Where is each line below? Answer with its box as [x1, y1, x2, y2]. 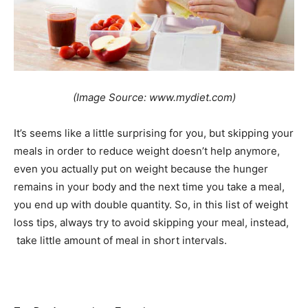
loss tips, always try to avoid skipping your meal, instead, [14, 215, 289, 229]
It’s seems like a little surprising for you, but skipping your [14, 126, 294, 140]
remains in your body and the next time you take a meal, [14, 179, 285, 193]
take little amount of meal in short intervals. [14, 233, 227, 247]
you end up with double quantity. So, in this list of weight [14, 197, 288, 211]
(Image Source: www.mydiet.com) [72, 90, 236, 104]
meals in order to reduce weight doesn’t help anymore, [14, 144, 280, 157]
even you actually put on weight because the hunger [14, 162, 268, 175]
